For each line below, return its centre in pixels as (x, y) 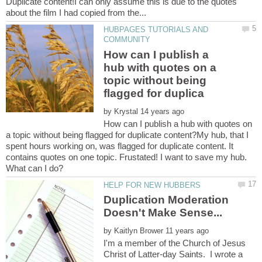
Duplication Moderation (166, 200)
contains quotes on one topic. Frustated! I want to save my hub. (126, 157)
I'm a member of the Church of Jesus (175, 243)
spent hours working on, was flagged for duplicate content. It (120, 146)
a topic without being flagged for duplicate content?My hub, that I (127, 135)
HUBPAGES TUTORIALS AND (156, 30)
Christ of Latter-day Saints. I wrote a (173, 254)
